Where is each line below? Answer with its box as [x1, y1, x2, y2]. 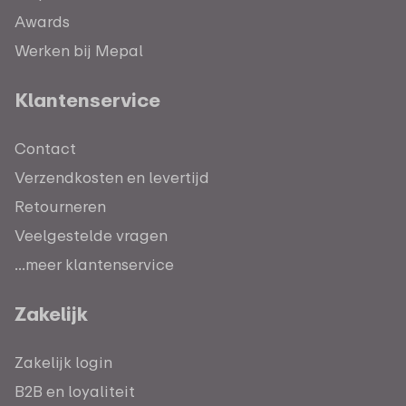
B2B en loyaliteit [14, 382, 135, 401]
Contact [14, 139, 76, 159]
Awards [14, 12, 70, 32]
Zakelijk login [14, 353, 112, 372]
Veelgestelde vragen [14, 226, 168, 246]
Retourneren [14, 197, 106, 217]
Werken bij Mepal [14, 41, 143, 61]
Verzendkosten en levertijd [14, 168, 209, 188]
